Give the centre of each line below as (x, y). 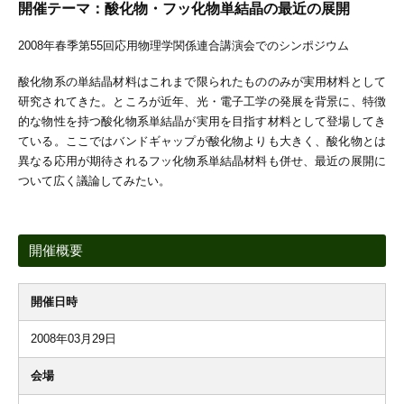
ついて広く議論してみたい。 (94, 181)
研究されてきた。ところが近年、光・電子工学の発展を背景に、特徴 (202, 101)
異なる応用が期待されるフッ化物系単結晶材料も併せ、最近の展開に (202, 161)
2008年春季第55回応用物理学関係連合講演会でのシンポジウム (184, 46)
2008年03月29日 (73, 340)
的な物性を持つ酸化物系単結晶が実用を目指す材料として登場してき (202, 121)
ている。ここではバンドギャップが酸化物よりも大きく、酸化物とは (202, 141)
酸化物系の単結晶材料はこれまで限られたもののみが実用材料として (202, 82)
